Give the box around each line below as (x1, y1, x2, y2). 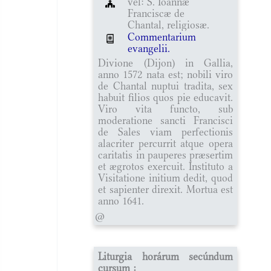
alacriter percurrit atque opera (98, 137, 233, 149)
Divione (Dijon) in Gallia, (98, 56, 233, 69)
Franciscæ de (128, 7, 185, 19)
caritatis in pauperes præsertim (98, 148, 233, 161)
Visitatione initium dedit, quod (98, 171, 233, 184)
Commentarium (128, 30, 197, 43)
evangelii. (128, 42, 171, 54)
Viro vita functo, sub (98, 102, 233, 115)
